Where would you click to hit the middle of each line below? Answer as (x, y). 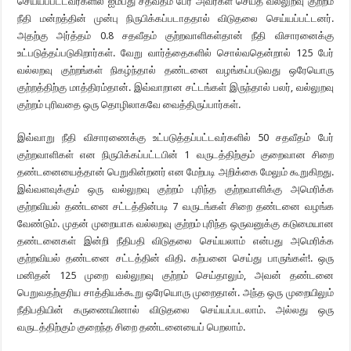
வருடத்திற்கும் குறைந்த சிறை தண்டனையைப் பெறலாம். (132, 327)
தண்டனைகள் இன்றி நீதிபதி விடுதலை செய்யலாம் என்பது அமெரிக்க (175, 241)
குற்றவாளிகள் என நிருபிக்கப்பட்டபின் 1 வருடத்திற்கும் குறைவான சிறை (175, 155)
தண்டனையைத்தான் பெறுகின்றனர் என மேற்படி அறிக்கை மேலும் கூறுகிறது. (175, 172)
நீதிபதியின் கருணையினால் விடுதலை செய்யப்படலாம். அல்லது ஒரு (175, 310)
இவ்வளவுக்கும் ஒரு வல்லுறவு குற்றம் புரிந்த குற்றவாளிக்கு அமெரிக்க (175, 189)
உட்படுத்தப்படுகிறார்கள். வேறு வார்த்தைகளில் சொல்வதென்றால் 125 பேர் (175, 53)
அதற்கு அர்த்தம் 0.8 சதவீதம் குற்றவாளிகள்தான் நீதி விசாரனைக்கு (175, 36)
